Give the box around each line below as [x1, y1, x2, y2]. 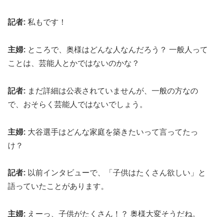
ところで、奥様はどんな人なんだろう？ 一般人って [26, 45, 208, 54]
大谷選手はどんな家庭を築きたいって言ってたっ [26, 127, 198, 136]
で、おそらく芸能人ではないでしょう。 [8, 100, 147, 108]
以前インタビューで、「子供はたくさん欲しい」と [26, 169, 206, 177]
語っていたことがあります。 [8, 182, 108, 191]
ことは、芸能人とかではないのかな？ [8, 59, 139, 67]
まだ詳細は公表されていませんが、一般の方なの [26, 86, 198, 95]
